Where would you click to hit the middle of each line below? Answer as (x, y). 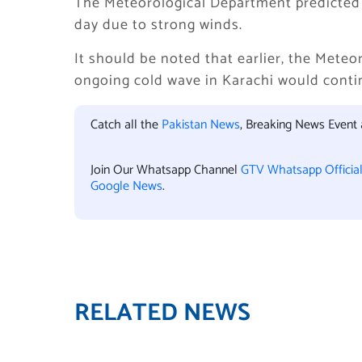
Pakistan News (201, 125)
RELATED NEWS (162, 313)
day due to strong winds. (158, 25)
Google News (126, 186)
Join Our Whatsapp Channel (166, 170)
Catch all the (126, 125)
